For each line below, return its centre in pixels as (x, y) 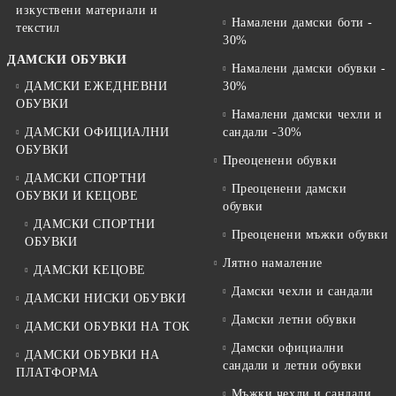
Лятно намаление (272, 263)
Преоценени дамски (289, 188)
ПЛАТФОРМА (58, 372)
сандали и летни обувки (293, 365)
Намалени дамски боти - (302, 22)
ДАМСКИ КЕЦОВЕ (89, 270)
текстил (38, 27)
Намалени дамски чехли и (307, 114)
